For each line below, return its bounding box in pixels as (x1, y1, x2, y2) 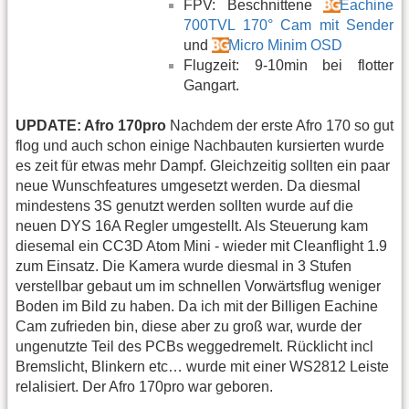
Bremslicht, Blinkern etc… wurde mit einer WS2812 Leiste (16, 358, 389, 374)
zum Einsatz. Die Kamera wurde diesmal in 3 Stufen (16, 257, 351, 274)
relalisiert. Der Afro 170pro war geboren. (16, 378, 273, 394)
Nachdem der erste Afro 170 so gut (166, 117, 393, 133)
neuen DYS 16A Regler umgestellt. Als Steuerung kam (16, 217, 368, 234)
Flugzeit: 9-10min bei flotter (184, 57, 393, 73)
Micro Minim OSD (228, 37, 342, 53)
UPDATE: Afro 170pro (16, 117, 166, 133)
